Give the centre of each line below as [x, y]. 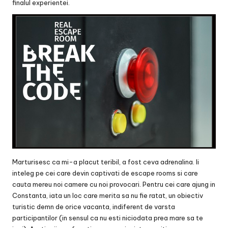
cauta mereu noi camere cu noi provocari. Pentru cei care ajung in [114, 184]
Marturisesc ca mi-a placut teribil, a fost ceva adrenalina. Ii [106, 162]
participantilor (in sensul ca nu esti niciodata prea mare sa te [108, 218]
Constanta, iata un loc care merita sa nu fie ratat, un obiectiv [108, 196]
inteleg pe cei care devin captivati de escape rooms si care [105, 173]
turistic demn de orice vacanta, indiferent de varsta [94, 207]
